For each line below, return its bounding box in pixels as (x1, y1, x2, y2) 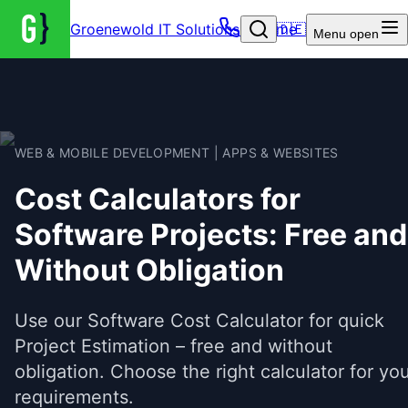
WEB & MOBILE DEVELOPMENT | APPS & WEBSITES (15, 145, 339, 160)
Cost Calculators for (15, 181, 301, 218)
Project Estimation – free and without (15, 334, 332, 357)
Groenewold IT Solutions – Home (69, 20, 297, 38)
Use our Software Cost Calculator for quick (15, 309, 384, 331)
